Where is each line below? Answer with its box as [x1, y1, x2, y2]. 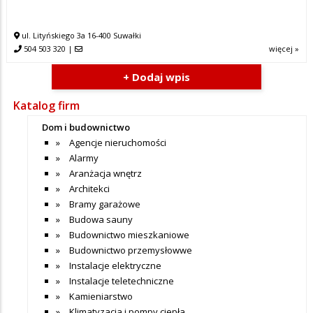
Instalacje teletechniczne [69, 274, 174, 287]
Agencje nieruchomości [69, 136, 166, 149]
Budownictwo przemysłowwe [69, 243, 192, 256]
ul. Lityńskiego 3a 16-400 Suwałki [20, 29, 141, 41]
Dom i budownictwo [42, 120, 130, 133]
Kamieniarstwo [69, 289, 133, 303]
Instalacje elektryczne [69, 259, 161, 272]
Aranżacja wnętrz [69, 166, 142, 180]
